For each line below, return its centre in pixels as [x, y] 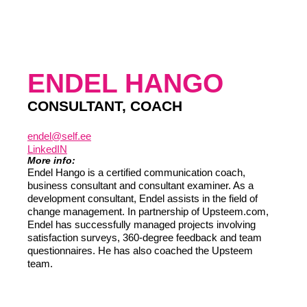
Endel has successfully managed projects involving [142, 224]
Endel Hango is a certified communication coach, [136, 172]
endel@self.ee [59, 136]
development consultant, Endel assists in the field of [143, 198]
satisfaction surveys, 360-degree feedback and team [145, 237]
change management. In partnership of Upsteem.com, [148, 211]
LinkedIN [47, 149]
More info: [51, 160]
